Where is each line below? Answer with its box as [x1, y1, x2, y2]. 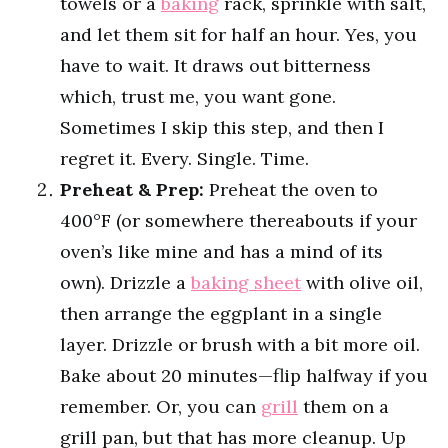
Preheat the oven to [204, 178, 378, 201]
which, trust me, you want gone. [60, 85, 336, 108]
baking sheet [191, 271, 301, 294]
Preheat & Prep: [60, 178, 204, 201]
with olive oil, [301, 271, 423, 294]
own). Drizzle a [60, 271, 191, 294]
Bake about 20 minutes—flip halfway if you [60, 364, 428, 387]
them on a [298, 395, 389, 418]
